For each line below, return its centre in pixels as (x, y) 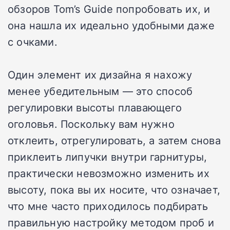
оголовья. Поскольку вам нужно (91, 124)
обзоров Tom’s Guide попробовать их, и (109, 9)
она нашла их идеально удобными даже (111, 25)
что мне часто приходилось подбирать (108, 206)
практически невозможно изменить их (109, 173)
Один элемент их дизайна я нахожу (100, 75)
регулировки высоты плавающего (95, 108)
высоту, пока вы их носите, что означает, (114, 190)
